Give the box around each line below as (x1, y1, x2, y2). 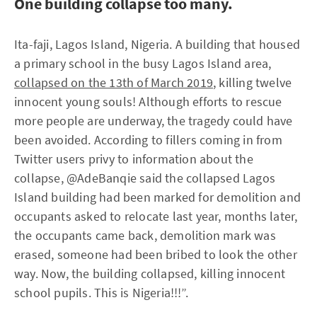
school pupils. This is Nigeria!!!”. (14, 284, 188, 301)
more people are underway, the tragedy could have (14, 113, 293, 129)
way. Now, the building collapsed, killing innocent (14, 265, 286, 282)
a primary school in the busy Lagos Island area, (14, 55, 272, 71)
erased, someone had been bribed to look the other (14, 246, 297, 263)
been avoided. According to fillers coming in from (14, 132, 282, 148)
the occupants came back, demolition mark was (14, 227, 276, 243)
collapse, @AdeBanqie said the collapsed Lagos (14, 170, 276, 186)
